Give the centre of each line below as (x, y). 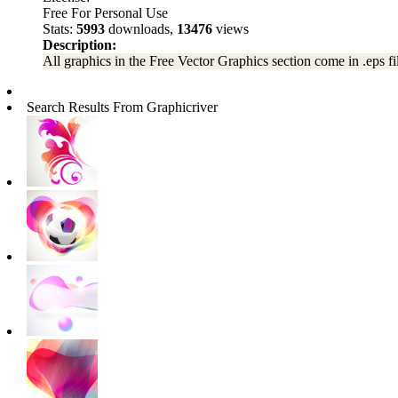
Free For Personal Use (105, 13)
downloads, (141, 29)
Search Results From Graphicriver (122, 107)
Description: (80, 45)
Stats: (60, 29)
